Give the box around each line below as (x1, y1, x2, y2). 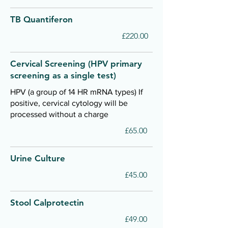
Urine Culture (10, 153, 65, 163)
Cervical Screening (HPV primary (10, 59, 142, 69)
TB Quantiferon (10, 14, 73, 24)
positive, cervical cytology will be (10, 99, 128, 107)
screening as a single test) (10, 70, 116, 80)
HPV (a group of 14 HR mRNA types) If (10, 88, 143, 96)
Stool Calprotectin (10, 197, 84, 208)
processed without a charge (10, 110, 108, 119)
